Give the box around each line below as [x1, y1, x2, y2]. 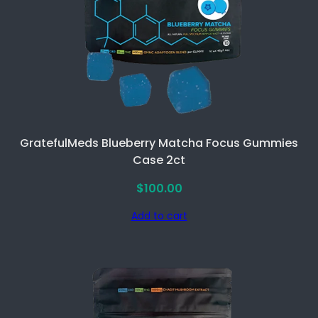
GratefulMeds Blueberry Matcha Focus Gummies [20, 135, 298, 152]
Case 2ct [133, 152, 185, 169]
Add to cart [131, 209, 187, 224]
